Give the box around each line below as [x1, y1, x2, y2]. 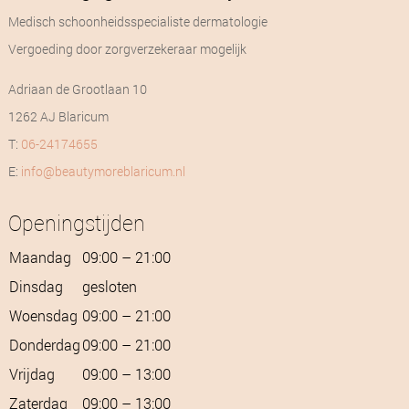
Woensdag [8, 305, 78, 325]
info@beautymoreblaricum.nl [20, 162, 185, 180]
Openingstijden [7, 208, 145, 236]
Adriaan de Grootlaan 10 [7, 79, 147, 98]
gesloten [81, 276, 137, 296]
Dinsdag [8, 276, 63, 296]
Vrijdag [8, 363, 55, 383]
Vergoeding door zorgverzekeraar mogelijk [7, 39, 246, 58]
